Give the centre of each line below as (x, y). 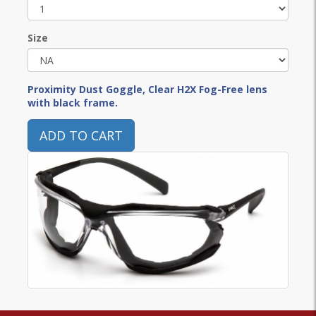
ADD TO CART (81, 135)
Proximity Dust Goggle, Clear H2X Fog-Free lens (147, 89)
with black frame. (72, 103)
